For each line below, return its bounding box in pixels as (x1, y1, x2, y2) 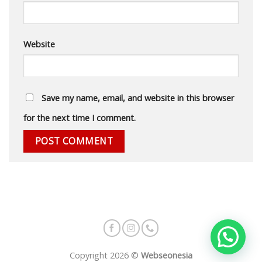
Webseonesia (141, 249, 192, 261)
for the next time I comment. (23, 112, 136, 124)
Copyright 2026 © (70, 249, 141, 261)
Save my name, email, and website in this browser (42, 92, 234, 104)
